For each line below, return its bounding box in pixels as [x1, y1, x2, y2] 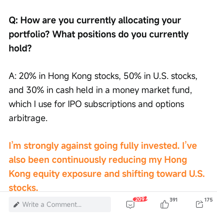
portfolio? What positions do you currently [9, 28, 191, 40]
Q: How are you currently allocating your [9, 14, 184, 26]
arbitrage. [9, 112, 47, 124]
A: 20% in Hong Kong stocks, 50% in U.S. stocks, [9, 70, 200, 82]
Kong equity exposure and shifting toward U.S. [9, 168, 207, 180]
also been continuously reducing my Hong [9, 154, 189, 166]
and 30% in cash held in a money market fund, [9, 84, 195, 96]
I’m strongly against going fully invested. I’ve [9, 139, 200, 152]
